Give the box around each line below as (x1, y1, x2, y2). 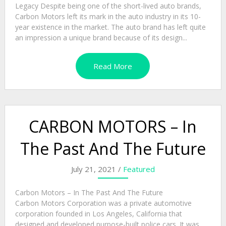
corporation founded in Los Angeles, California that (15, 209, 182, 219)
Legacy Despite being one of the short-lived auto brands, (15, 1, 201, 11)
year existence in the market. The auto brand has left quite (15, 22, 206, 32)
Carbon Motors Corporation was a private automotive (15, 198, 192, 208)
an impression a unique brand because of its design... (15, 33, 187, 43)
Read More (93, 61, 133, 72)
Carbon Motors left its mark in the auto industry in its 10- (15, 12, 201, 22)
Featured (123, 164, 155, 175)
